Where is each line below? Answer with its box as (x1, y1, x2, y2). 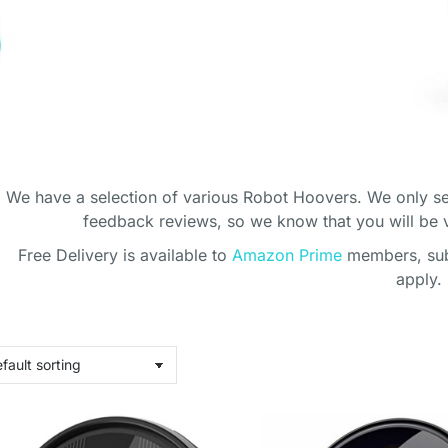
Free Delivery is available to (17, 245, 232, 265)
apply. (395, 269, 442, 289)
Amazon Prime (231, 245, 342, 265)
